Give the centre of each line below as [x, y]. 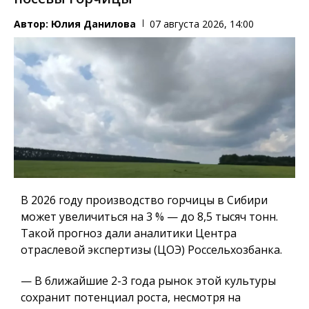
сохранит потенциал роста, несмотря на [131, 298]
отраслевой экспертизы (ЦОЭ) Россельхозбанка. [151, 250]
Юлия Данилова [93, 23]
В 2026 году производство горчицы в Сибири [144, 200]
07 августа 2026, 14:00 [202, 23]
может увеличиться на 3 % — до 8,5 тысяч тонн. [149, 217]
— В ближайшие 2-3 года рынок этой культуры [148, 281]
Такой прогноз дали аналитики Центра [129, 233]
